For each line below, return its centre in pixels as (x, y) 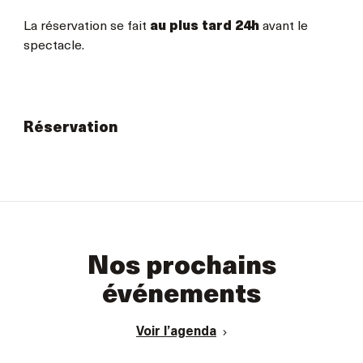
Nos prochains (181, 267)
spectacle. (53, 46)
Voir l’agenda (176, 332)
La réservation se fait (86, 26)
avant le (283, 26)
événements (181, 295)
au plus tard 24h (204, 26)
